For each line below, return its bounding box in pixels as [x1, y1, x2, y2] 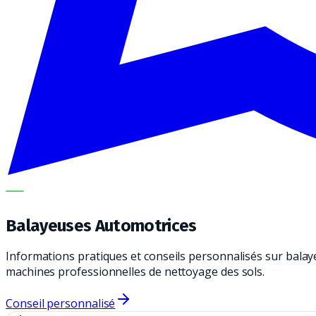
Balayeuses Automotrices [6, 215, 197, 236]
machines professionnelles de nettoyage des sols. [6, 263, 265, 279]
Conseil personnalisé [6, 295, 116, 311]
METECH [23, 186, 63, 195]
